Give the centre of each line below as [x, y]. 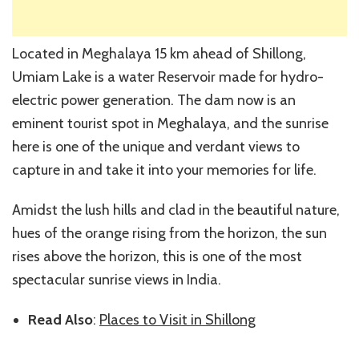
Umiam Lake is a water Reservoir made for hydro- [168, 77]
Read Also [61, 319]
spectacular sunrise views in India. [117, 279]
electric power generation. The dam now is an [154, 100]
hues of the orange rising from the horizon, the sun [169, 233]
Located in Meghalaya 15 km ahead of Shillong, [159, 53]
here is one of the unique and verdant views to [156, 146]
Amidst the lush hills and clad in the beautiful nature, [176, 210]
